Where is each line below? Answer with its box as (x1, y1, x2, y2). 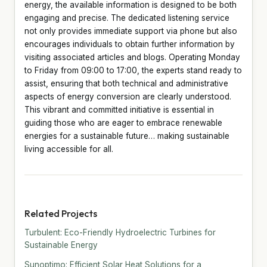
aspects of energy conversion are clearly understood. (24, 91, 231, 101)
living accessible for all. (24, 144, 113, 154)
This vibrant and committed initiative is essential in (24, 104, 214, 114)
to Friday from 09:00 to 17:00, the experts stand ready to (24, 65, 242, 75)
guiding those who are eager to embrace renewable (24, 117, 222, 128)
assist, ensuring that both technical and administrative (24, 78, 228, 88)
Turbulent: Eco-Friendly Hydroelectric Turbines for (24, 227, 216, 237)
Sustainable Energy (24, 240, 98, 250)
